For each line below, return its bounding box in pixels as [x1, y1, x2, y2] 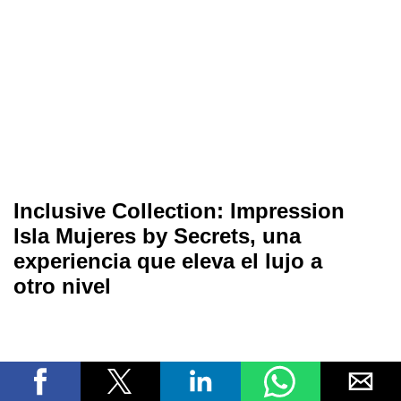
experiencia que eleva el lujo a [13, 249, 322, 274]
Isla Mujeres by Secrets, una [13, 224, 301, 249]
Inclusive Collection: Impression [13, 199, 345, 224]
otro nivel [13, 274, 111, 299]
